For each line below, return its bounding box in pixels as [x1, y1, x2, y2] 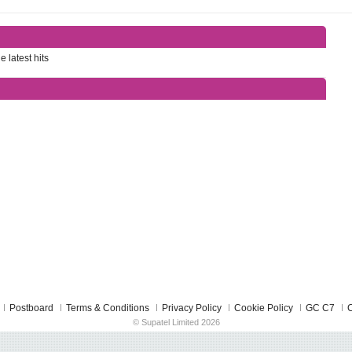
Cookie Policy [234, 302, 293, 313]
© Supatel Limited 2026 [132, 317, 220, 328]
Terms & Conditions [66, 302, 149, 313]
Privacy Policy [162, 302, 222, 313]
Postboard [9, 302, 53, 313]
